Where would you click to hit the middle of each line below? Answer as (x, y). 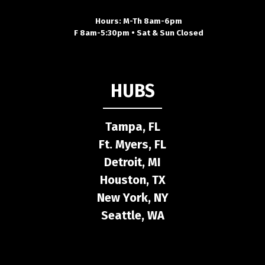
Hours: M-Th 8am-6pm (138, 21)
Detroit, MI (132, 162)
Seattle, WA (132, 215)
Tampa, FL (132, 126)
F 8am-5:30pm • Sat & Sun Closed (138, 33)
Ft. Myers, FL (132, 144)
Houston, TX (132, 180)
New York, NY (132, 197)
